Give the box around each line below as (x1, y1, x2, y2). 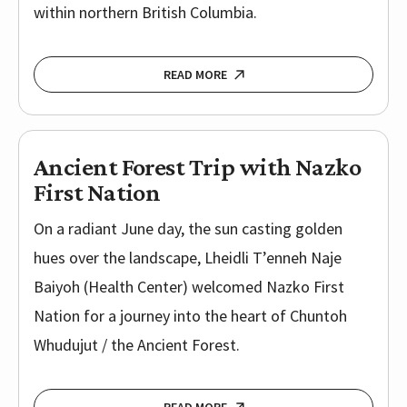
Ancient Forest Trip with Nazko (34, 153, 362, 182)
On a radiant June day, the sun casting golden (34, 218, 342, 240)
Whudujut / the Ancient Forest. (34, 334, 240, 356)
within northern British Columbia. (34, 2, 257, 24)
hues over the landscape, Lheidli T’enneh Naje (34, 247, 342, 269)
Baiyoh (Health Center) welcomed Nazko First (34, 276, 344, 298)
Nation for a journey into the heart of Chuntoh (34, 305, 347, 327)
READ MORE (163, 66, 227, 84)
